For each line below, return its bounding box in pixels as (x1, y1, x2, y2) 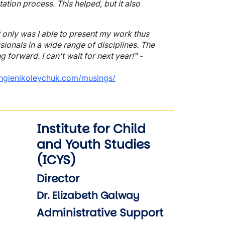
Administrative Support (37, 205, 163, 220)
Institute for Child (37, 120, 146, 138)
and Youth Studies (37, 136, 150, 153)
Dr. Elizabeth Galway (37, 188, 139, 202)
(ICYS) (37, 151, 76, 169)
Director (37, 171, 79, 186)
